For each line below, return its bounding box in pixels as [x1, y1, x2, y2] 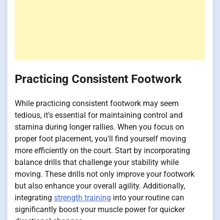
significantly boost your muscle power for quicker [15, 204, 185, 214]
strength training [54, 192, 111, 202]
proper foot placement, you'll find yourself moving [15, 134, 186, 143]
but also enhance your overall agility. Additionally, [15, 181, 185, 191]
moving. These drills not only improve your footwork [15, 169, 194, 179]
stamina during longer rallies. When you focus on [15, 122, 184, 132]
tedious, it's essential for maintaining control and [15, 110, 183, 120]
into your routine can [111, 192, 184, 202]
